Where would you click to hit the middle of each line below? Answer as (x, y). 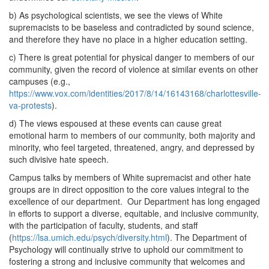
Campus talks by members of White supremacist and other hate (130, 177)
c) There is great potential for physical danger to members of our (132, 57)
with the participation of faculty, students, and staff (103, 225)
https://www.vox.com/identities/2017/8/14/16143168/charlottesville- (135, 93)
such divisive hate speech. (59, 159)
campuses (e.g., (40, 81)
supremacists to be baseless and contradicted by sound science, (131, 27)
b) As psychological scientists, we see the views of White (116, 15)
